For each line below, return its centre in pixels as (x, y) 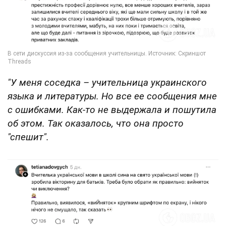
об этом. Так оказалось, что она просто (96, 123)
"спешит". (28, 137)
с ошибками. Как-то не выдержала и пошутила (112, 109)
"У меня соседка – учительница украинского (107, 82)
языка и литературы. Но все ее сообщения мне (112, 96)
